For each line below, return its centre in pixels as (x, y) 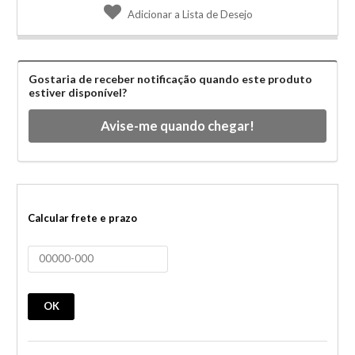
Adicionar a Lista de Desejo (191, 14)
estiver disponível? (78, 92)
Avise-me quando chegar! (177, 126)
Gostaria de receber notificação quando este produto (170, 78)
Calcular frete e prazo (82, 218)
